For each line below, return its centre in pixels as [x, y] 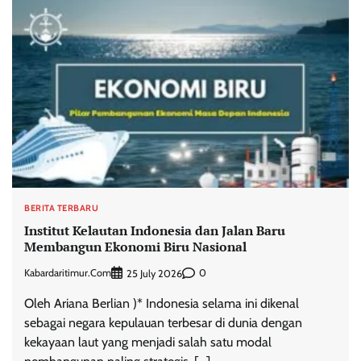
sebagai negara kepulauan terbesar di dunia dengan [163, 322]
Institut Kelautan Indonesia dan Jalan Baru [155, 231]
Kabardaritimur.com [68, 273]
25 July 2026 [154, 273]
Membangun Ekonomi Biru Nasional [135, 247]
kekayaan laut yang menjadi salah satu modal [148, 342]
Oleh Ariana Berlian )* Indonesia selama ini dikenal [162, 303]
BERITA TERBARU [61, 208]
